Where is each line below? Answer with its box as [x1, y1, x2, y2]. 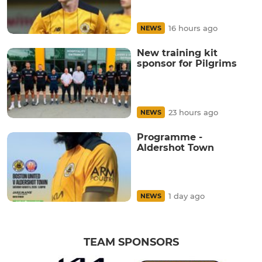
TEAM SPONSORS [83, 235, 179, 249]
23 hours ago [168, 107, 218, 117]
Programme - [137, 131, 202, 143]
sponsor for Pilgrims [137, 58, 237, 70]
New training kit [137, 47, 218, 59]
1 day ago [168, 191, 205, 201]
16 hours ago [168, 23, 218, 33]
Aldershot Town [137, 142, 214, 153]
